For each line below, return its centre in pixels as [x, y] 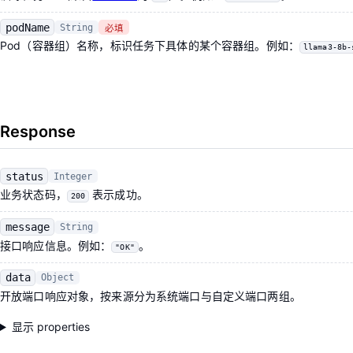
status [24, 176]
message [27, 227]
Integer [73, 176]
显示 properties [50, 327]
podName [27, 27]
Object [58, 278]
